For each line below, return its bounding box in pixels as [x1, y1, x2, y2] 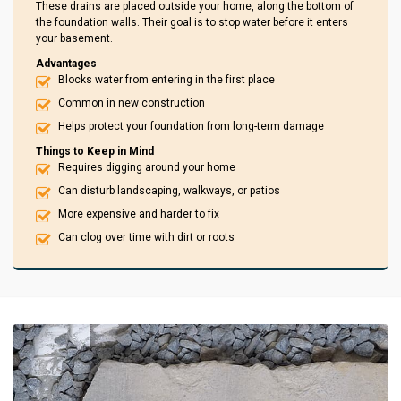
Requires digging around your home [58, 161, 235, 175]
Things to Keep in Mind [36, 145, 154, 158]
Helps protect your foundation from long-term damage [58, 120, 324, 133]
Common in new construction [58, 97, 205, 110]
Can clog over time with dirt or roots [58, 231, 235, 244]
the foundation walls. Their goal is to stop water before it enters [36, 16, 348, 30]
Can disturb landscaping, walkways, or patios [58, 184, 280, 198]
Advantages [36, 57, 97, 71]
